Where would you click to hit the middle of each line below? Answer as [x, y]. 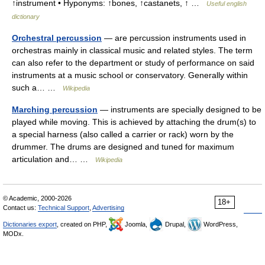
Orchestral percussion [57, 38]
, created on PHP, [83, 224]
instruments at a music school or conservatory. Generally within [130, 75]
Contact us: [20, 207]
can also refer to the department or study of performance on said [133, 62]
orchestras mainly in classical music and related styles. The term [132, 50]
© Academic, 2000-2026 [37, 198]
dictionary [26, 16]
